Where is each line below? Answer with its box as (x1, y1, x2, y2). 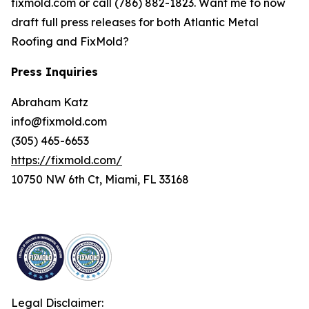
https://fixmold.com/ (11, 152, 122, 167)
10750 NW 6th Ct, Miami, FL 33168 (11, 172, 189, 186)
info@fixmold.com (11, 114, 107, 128)
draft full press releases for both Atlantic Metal (11, 14, 259, 29)
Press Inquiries (11, 64, 98, 79)
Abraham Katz (11, 94, 88, 109)
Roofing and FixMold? (11, 34, 129, 48)
